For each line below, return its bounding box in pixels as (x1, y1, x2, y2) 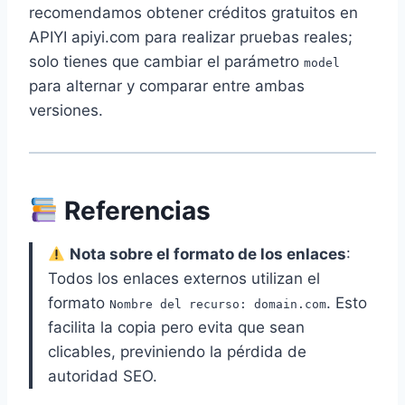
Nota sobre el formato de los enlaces (70, 245, 347, 264)
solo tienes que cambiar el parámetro (29, 52, 304, 71)
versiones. (29, 101, 103, 120)
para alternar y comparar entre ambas (29, 77, 305, 96)
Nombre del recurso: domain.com (109, 297, 326, 312)
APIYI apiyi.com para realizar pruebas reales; (29, 28, 353, 47)
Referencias (57, 195, 211, 227)
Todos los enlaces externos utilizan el (48, 269, 320, 288)
